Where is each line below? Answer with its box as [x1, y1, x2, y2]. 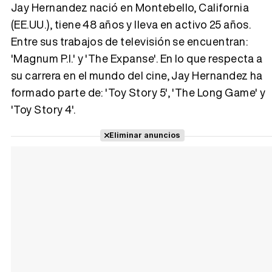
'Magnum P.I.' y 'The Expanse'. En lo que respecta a [11, 50, 263, 66]
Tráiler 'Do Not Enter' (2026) [251, 245, 258, 259]
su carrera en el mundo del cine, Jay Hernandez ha [11, 67, 263, 83]
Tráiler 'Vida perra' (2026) [255, 36, 262, 50]
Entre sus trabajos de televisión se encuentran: [11, 33, 248, 49]
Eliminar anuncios [109, 130, 180, 140]
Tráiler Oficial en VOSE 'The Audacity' [251, 106, 259, 120]
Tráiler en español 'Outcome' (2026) [256, 175, 263, 189]
